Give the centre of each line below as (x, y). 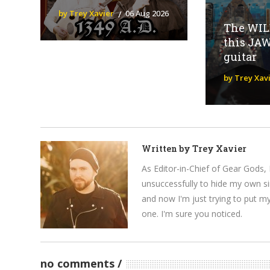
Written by (166, 148)
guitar (240, 56)
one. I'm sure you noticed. (192, 213)
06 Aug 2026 (147, 13)
